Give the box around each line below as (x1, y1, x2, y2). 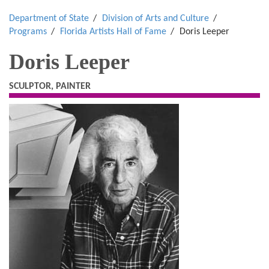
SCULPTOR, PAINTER (9, 82, 91, 91)
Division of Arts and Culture (102, 14, 209, 23)
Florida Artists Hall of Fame (60, 27, 166, 37)
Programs (9, 27, 47, 37)
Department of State (9, 14, 89, 23)
